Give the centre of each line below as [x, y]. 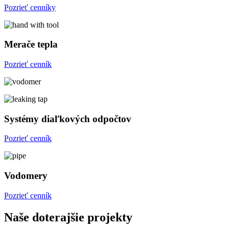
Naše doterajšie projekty [68, 217]
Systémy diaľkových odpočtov [68, 119]
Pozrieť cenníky [30, 7]
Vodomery [26, 176]
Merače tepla [31, 44]
